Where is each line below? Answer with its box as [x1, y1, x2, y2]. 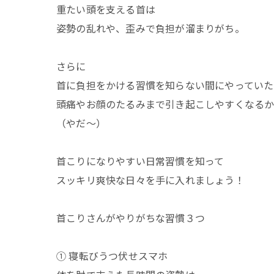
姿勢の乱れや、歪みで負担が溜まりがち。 [56, 20, 245, 35]
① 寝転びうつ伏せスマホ [56, 248, 168, 263]
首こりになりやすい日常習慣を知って [56, 153, 224, 168]
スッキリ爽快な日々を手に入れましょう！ [56, 172, 245, 187]
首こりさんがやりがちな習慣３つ [56, 210, 205, 225]
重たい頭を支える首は [56, 1, 155, 17]
